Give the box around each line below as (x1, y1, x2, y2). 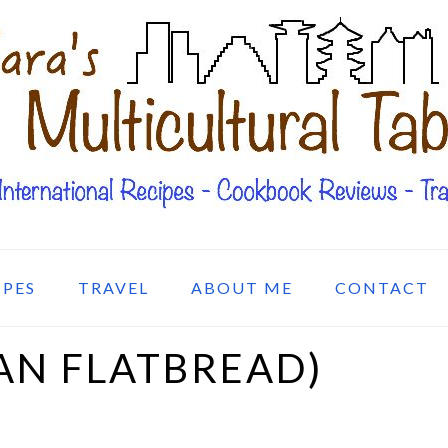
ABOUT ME (190, 278, 293, 297)
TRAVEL (77, 278, 149, 297)
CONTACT (334, 278, 429, 297)
